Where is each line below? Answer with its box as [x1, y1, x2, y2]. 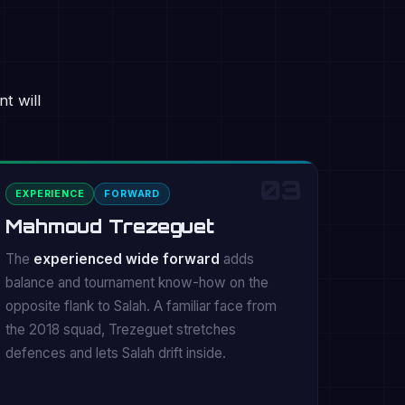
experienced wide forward [33, 250, 221, 268]
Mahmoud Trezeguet [5, 214, 214, 238]
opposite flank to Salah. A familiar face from [5, 297, 278, 315]
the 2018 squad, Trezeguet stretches [5, 321, 237, 338]
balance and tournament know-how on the [5, 274, 269, 291]
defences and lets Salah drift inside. [5, 344, 227, 362]
